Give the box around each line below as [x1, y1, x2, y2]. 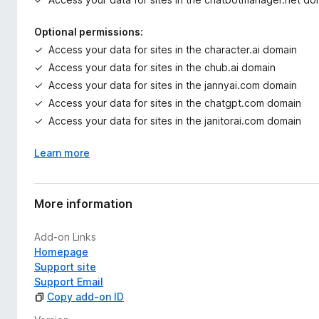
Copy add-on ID [47, 290, 124, 303]
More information [34, 196, 132, 211]
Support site [34, 260, 96, 273]
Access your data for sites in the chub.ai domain [48, 61, 276, 73]
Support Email [34, 275, 103, 288]
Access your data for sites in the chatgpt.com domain [48, 96, 301, 109]
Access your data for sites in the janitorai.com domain [48, 114, 301, 127]
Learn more [34, 146, 90, 159]
